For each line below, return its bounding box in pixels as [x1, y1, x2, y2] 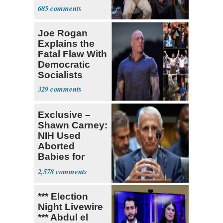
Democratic [38, 59, 90, 70]
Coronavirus [38, 162, 95, 173]
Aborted [38, 141, 75, 152]
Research [38, 172, 82, 183]
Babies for [38, 151, 85, 162]
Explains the [38, 38, 95, 49]
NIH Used [38, 130, 81, 141]
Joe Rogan [38, 28, 88, 39]
